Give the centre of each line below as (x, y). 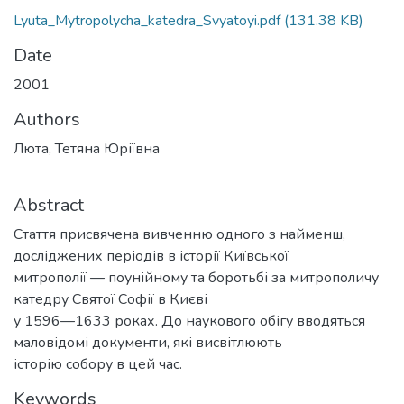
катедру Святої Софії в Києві (110, 299)
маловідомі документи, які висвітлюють (148, 343)
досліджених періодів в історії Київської (151, 256)
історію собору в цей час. (98, 364)
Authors (47, 119)
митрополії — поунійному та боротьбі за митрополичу (196, 278)
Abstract (49, 205)
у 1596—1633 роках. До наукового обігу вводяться (189, 321)
